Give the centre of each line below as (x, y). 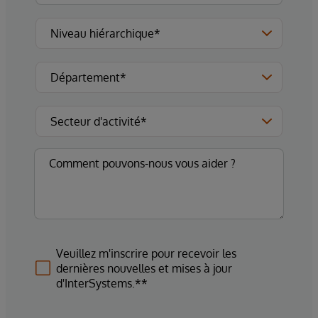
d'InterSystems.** (102, 284)
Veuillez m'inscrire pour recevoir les (146, 254)
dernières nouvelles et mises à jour (144, 269)
